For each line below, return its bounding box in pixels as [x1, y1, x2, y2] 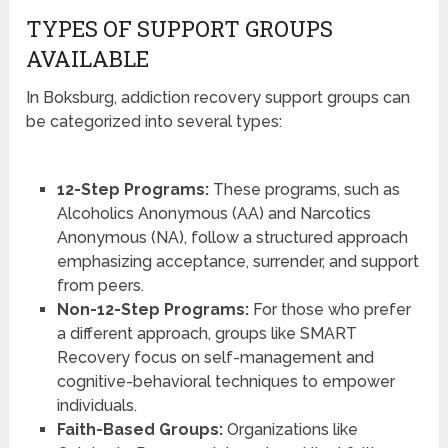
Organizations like [222, 420, 358, 440]
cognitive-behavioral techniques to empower [56, 372, 395, 392]
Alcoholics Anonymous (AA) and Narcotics [56, 204, 371, 224]
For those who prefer [248, 300, 411, 320]
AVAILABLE [26, 44, 150, 74]
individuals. [56, 396, 137, 416]
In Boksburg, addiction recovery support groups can [26, 88, 411, 108]
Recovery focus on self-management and [56, 348, 374, 368]
